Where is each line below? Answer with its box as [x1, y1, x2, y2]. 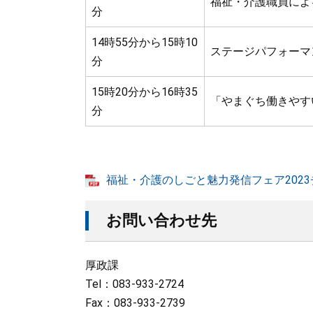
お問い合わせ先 [106, 212, 217, 229]
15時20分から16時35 [92, 85, 198, 99]
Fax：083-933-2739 [85, 296, 185, 310]
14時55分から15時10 [92, 36, 198, 49]
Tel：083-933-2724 [85, 277, 184, 291]
